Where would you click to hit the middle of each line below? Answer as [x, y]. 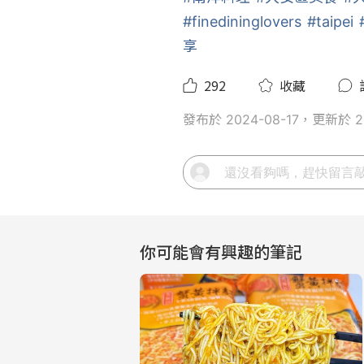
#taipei [330, 22]
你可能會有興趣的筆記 [221, 251]
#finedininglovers [242, 22]
